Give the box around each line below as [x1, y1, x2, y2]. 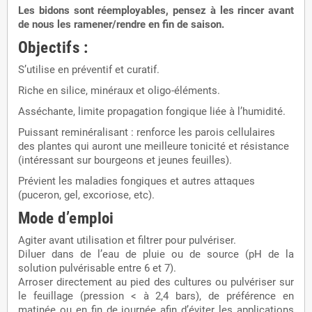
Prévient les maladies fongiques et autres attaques [18, 174, 255, 187]
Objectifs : [18, 38, 88, 57]
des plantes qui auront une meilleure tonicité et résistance [18, 139, 289, 153]
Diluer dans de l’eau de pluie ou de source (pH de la [18, 247, 294, 260]
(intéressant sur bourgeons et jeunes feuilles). [18, 153, 232, 166]
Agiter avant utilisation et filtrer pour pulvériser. [18, 233, 236, 247]
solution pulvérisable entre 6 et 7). [18, 261, 176, 274]
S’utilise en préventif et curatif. [18, 63, 159, 76]
